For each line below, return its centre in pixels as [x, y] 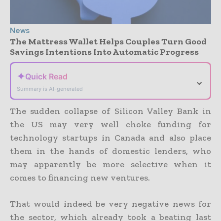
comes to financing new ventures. [80, 177]
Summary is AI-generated [50, 89]
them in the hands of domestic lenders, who [110, 151]
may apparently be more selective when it [110, 164]
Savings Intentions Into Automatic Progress [104, 52]
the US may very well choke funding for [110, 124]
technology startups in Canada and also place [110, 137]
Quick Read [46, 76]
